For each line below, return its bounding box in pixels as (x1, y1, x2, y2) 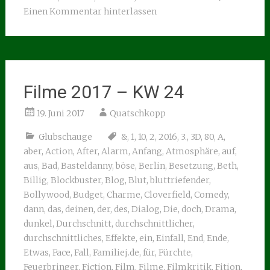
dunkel (23, 218, 52, 229)
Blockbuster (50, 175, 101, 186)
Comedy (193, 189, 228, 200)
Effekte (105, 233, 136, 243)
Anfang (131, 146, 162, 157)
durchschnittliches (23, 233, 102, 243)
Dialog (131, 204, 160, 215)
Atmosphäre (165, 146, 218, 157)
